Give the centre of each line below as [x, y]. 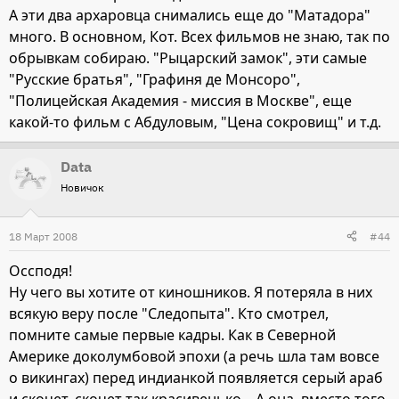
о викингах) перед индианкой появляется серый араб [196, 377]
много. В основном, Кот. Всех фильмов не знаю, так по [199, 36]
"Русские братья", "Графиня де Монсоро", [155, 79]
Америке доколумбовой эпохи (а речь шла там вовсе [194, 356]
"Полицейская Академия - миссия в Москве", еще [180, 100]
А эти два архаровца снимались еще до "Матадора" [190, 15]
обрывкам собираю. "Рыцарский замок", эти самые [188, 57]
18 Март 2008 [43, 236]
